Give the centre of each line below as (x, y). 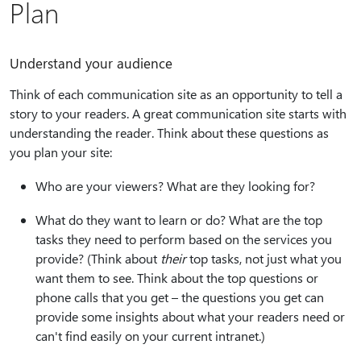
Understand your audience (91, 63)
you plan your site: (61, 152)
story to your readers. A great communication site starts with (178, 113)
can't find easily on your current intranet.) (150, 336)
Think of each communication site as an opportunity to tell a (176, 94)
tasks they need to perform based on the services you (184, 239)
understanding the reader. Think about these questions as (169, 133)
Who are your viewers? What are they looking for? (175, 186)
